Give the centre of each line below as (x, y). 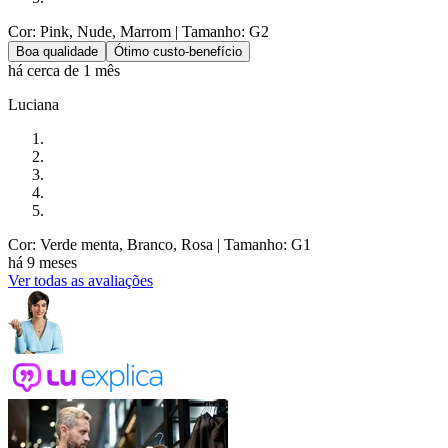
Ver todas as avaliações (80, 281)
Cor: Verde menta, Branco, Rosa (110, 245)
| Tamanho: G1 (262, 245)
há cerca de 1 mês (64, 71)
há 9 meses (42, 263)
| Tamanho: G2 (220, 32)
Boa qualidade (57, 52)
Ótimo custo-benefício (178, 52)
